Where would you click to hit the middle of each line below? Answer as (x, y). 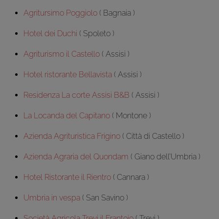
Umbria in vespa (52, 197)
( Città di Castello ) (152, 136)
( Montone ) (131, 115)
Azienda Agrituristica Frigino (72, 136)
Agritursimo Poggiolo (60, 13)
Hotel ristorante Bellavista (68, 74)
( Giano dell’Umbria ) (164, 156)
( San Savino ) (104, 197)
